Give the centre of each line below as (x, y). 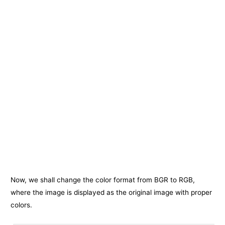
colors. (22, 205)
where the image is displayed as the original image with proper (111, 193)
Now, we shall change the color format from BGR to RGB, (103, 180)
